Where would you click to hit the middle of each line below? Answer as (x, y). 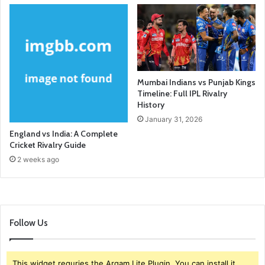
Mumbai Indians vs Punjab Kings (196, 82)
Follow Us (29, 223)
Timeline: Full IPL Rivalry (182, 93)
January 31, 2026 (174, 119)
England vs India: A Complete (64, 134)
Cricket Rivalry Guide (48, 145)
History (151, 104)
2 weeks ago (38, 160)
